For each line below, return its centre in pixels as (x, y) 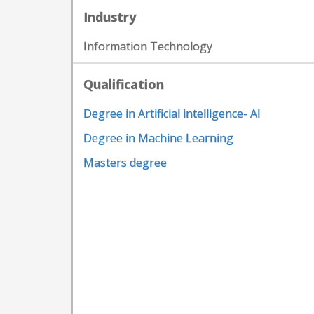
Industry (110, 17)
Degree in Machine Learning (158, 138)
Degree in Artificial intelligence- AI (172, 114)
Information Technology (148, 46)
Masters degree (125, 163)
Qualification (124, 84)
